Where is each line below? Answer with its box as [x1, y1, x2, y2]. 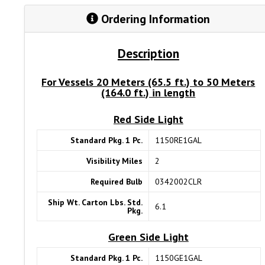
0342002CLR [154, 176, 202, 187]
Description [117, 45, 179, 62]
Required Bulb [90, 176, 143, 187]
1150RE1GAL [154, 134, 202, 146]
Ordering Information [98, 11, 211, 27]
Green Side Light [108, 229, 189, 244]
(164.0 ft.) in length [101, 85, 196, 99]
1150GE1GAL [154, 252, 202, 263]
